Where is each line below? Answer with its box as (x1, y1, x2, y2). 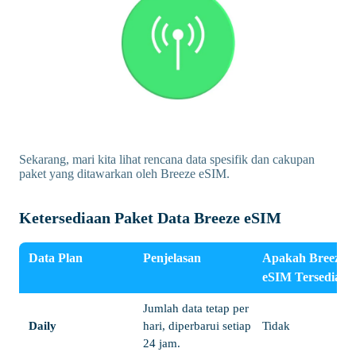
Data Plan (29, 250, 83, 265)
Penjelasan (143, 250, 201, 265)
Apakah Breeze (262, 250, 346, 265)
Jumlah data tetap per (143, 301, 249, 315)
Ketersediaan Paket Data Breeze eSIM (19, 208, 281, 226)
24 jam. (143, 336, 180, 350)
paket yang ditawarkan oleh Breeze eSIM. (19, 166, 230, 180)
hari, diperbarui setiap (143, 319, 251, 332)
